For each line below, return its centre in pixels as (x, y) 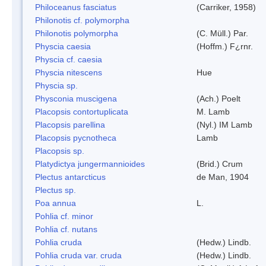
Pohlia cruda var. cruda (78, 255)
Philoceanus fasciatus (76, 7)
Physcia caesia (63, 46)
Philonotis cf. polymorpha (82, 20)
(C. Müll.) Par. (222, 33)
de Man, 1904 (223, 177)
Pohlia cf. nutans (66, 229)
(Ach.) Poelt (218, 98)
